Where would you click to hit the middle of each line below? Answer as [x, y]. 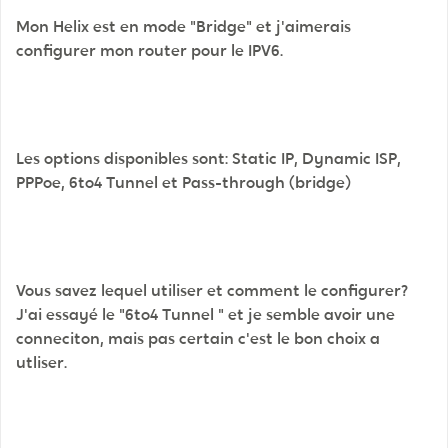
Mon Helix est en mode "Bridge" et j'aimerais [183, 26]
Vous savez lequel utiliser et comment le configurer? [212, 290]
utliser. [41, 362]
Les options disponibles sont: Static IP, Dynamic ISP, [208, 158]
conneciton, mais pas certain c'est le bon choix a [198, 338]
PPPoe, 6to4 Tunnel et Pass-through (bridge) [183, 182]
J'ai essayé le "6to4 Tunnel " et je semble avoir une [205, 314]
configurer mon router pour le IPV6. [149, 50]
